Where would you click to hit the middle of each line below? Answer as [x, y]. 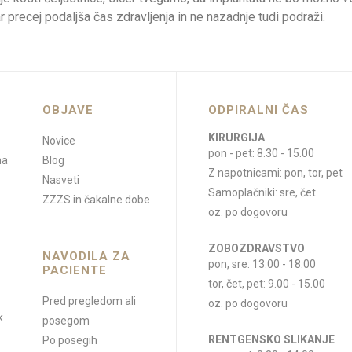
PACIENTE [75, 270]
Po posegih [70, 340]
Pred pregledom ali [89, 301]
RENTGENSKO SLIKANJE [271, 339]
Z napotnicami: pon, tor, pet [275, 173]
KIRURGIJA [236, 137]
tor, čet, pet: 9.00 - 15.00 [267, 284]
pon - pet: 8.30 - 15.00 [261, 153]
